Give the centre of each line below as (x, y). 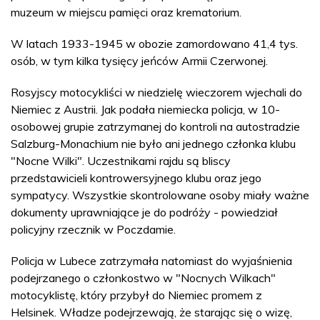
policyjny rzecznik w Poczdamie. (93, 229)
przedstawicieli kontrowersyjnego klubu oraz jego (136, 178)
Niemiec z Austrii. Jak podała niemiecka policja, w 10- (145, 109)
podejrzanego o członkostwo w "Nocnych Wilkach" (143, 278)
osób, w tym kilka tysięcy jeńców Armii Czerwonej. (139, 61)
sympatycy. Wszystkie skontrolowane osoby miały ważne (160, 195)
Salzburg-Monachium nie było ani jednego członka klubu (153, 144)
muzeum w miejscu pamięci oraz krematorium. (126, 12)
